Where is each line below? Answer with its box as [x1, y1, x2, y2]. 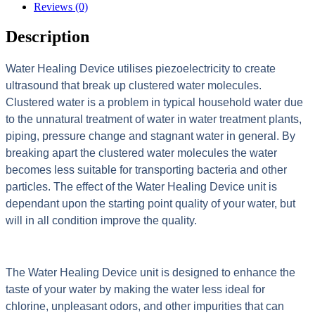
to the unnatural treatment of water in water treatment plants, [6, 113, 302, 126]
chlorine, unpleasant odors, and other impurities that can [6, 300, 284, 313]
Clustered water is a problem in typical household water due [6, 96, 303, 109]
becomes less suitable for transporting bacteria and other [6, 164, 287, 176]
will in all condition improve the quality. [6, 214, 197, 227]
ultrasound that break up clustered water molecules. [6, 79, 262, 92]
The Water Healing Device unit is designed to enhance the [6, 266, 295, 279]
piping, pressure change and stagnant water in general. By [6, 130, 295, 143]
